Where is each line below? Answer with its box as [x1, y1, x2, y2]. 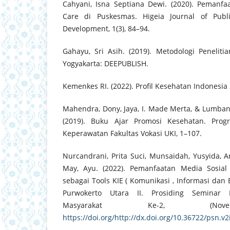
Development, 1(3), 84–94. [63, 24, 150, 34]
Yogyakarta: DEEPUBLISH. [63, 59, 148, 69]
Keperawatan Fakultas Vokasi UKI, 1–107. [63, 128, 202, 139]
